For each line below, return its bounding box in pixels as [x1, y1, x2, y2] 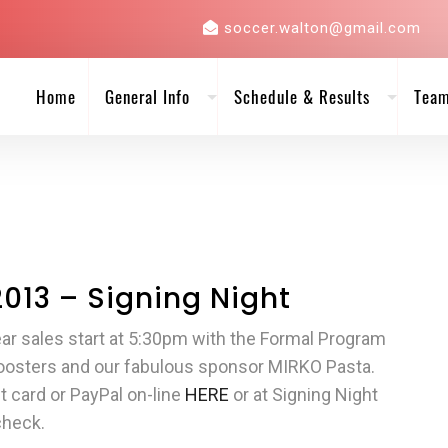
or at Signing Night [229, 384, 378, 405]
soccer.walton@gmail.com [223, 19, 421, 37]
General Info [104, 84, 190, 109]
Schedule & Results [233, 84, 370, 109]
